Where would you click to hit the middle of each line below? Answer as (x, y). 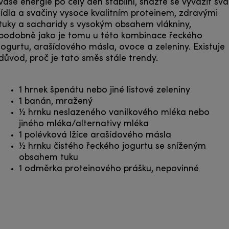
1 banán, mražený (56, 101)
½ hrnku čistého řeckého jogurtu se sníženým (112, 146)
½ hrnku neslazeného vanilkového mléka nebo (114, 112)
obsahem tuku (49, 157)
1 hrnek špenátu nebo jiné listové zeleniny (105, 90)
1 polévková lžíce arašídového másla (95, 135)
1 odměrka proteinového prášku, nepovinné (109, 169)
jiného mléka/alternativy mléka (84, 124)
